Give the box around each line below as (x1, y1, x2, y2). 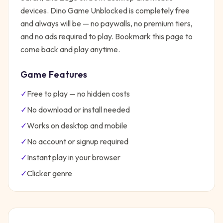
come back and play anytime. (20, 44, 120, 54)
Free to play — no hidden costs (27, 89, 130, 99)
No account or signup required (27, 136, 128, 146)
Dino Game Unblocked (50, 5, 127, 15)
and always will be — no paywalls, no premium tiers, (20, 18, 193, 28)
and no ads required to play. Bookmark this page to (20, 31, 193, 41)
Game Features (20, 69, 87, 80)
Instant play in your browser (27, 152, 120, 162)
